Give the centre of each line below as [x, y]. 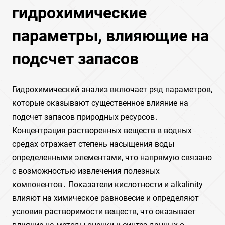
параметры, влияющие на [110, 36]
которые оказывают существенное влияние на [100, 103]
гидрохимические [79, 13]
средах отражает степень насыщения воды [93, 144]
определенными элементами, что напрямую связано [112, 157]
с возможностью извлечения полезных [86, 171]
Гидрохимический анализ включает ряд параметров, [112, 90]
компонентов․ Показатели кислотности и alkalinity [107, 185]
